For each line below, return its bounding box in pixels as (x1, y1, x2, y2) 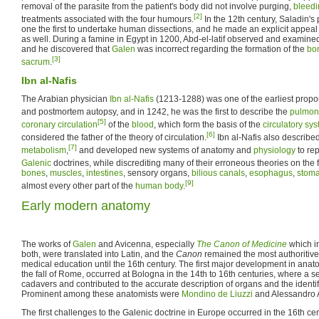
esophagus (249, 167, 293, 178)
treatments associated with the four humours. (21, 14, 194, 24)
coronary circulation (21, 119, 98, 130)
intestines (86, 167, 123, 178)
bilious (192, 167, 217, 178)
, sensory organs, (123, 167, 192, 178)
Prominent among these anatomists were (21, 288, 182, 299)
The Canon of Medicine (197, 239, 287, 249)
